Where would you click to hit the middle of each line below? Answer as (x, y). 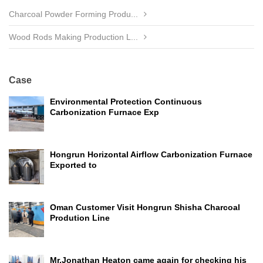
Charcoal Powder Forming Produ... (73, 14)
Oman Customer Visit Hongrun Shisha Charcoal (145, 207)
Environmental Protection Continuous (126, 102)
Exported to (73, 165)
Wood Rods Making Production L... (73, 37)
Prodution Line (80, 218)
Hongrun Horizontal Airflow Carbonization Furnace (151, 154)
